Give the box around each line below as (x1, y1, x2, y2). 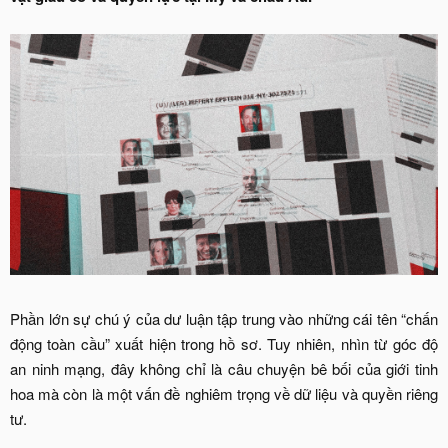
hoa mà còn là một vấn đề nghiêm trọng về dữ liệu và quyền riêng (10, 382, 438, 404)
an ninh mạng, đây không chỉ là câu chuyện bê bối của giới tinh (10, 357, 438, 379)
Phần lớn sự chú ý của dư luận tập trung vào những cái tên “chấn (10, 307, 438, 329)
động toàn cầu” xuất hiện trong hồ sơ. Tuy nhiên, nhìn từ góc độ (10, 332, 438, 354)
